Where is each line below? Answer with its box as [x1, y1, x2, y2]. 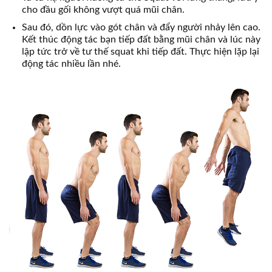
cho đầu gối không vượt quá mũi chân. [21, 4, 185, 15]
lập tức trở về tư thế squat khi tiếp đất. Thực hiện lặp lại [21, 47, 259, 57]
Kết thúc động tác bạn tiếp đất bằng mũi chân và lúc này [21, 35, 260, 45]
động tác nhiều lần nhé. [21, 59, 121, 69]
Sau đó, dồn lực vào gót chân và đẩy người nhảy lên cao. [21, 22, 260, 33]
